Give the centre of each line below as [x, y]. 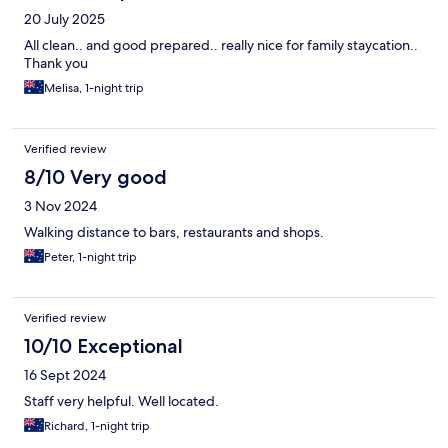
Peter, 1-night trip [90, 257]
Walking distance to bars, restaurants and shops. [174, 232]
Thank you [56, 63]
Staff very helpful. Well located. [121, 401]
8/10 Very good [95, 177]
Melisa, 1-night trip [94, 88]
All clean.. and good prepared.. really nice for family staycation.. [221, 45]
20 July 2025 [64, 19]
